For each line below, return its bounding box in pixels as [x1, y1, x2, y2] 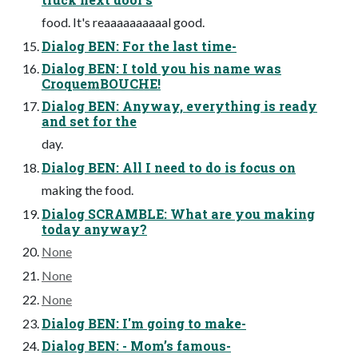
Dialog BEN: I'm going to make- [42, 315, 246, 332]
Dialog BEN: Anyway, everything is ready [42, 97, 317, 115]
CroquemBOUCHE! [42, 75, 161, 93]
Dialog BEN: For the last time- [42, 38, 237, 55]
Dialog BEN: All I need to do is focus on [42, 159, 296, 177]
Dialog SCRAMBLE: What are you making [42, 205, 315, 223]
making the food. [42, 182, 133, 198]
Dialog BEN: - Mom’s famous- [42, 337, 231, 355]
